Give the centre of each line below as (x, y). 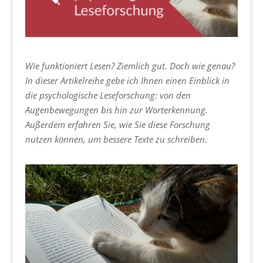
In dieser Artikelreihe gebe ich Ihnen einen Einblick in (127, 81)
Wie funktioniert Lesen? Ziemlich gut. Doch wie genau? (130, 66)
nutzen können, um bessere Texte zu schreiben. (116, 139)
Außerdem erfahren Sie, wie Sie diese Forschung (117, 125)
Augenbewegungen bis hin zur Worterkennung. (116, 110)
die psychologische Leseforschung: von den (108, 95)
